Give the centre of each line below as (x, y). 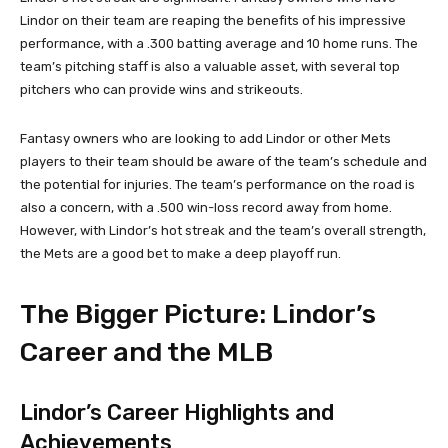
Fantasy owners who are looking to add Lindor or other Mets (205, 138)
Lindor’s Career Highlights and (177, 412)
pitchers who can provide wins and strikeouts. (161, 89)
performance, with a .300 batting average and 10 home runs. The (219, 43)
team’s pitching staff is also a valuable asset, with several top (210, 66)
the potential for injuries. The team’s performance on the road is (217, 184)
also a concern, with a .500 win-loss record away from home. (206, 207)
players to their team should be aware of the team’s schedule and (223, 161)
